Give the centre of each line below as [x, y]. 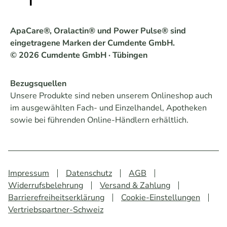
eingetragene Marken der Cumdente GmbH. [92, 43]
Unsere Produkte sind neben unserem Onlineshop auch [111, 96]
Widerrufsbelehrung [46, 186]
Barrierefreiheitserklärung [56, 198]
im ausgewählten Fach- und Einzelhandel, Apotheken [108, 108]
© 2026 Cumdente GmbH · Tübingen [79, 55]
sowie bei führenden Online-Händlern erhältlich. [99, 120]
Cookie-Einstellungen [161, 198]
